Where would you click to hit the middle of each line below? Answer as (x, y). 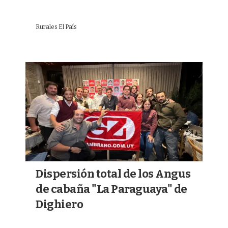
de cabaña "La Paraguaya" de (111, 189)
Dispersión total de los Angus (113, 174)
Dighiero (59, 204)
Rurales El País (56, 27)
